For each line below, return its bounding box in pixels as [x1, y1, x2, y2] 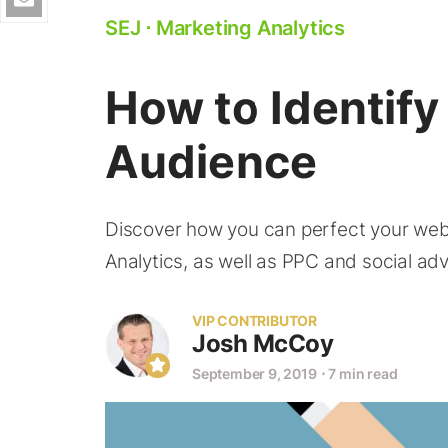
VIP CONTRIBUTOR [192, 312, 317, 329]
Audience [105, 134, 317, 189]
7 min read [328, 365, 398, 382]
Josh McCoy [192, 329, 333, 358]
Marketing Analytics [155, 16, 346, 40]
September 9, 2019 [192, 365, 317, 382]
